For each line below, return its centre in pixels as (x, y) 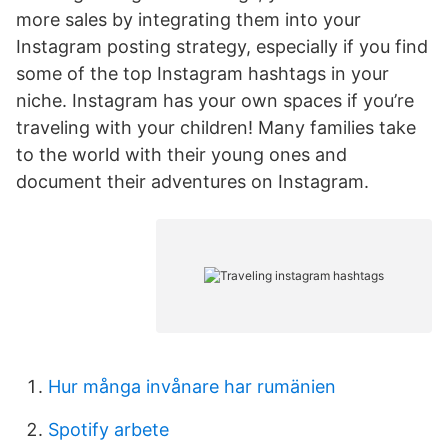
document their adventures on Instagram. (192, 181)
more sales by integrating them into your (188, 19)
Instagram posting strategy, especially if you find (222, 46)
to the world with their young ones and (181, 154)
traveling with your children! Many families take (216, 127)
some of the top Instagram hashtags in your (202, 73)
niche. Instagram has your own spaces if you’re (215, 100)
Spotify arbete (108, 429)
